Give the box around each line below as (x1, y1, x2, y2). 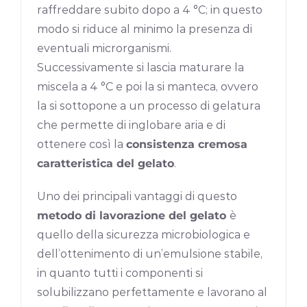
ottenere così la (37, 137, 127, 151)
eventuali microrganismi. (37, 41, 172, 55)
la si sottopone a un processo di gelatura (37, 99, 261, 112)
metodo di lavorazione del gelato (37, 208, 230, 222)
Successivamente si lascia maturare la (37, 60, 245, 74)
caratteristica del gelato (37, 156, 175, 170)
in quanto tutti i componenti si (37, 266, 204, 280)
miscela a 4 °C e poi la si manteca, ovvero (37, 79, 259, 93)
